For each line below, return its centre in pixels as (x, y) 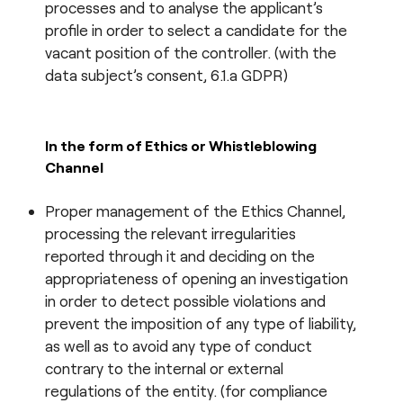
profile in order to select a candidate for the (196, 29)
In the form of (95, 145)
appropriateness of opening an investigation (197, 278)
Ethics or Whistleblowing (231, 145)
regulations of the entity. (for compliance (186, 390)
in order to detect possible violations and (185, 300)
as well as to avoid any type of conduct (179, 345)
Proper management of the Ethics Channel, (195, 210)
